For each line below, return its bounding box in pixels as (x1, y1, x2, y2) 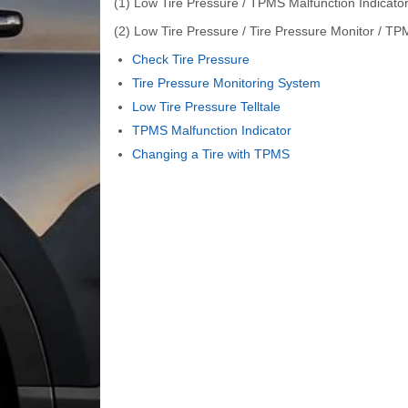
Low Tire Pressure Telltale (131, 98, 280, 114)
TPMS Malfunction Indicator (131, 122, 291, 138)
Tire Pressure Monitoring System (131, 75, 321, 90)
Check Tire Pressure (131, 51, 250, 66)
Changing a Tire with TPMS (131, 146, 290, 161)
